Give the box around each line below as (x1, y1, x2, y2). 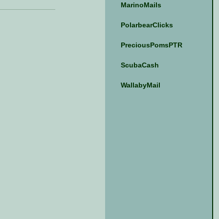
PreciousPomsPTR (120, 41, 182, 49)
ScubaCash (120, 61, 159, 69)
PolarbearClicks (120, 21, 173, 29)
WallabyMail (120, 81, 160, 89)
